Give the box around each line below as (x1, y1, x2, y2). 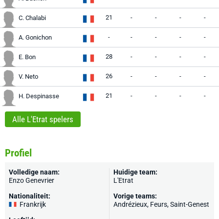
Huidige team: (113, 168, 157, 176)
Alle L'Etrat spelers (12, 114, 73, 124)
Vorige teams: (113, 192, 157, 200)
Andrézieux (113, 200, 147, 208)
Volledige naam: (9, 168, 60, 176)
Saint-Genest (170, 200, 209, 208)
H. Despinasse (19, 92, 59, 100)
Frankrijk (20, 200, 46, 208)
